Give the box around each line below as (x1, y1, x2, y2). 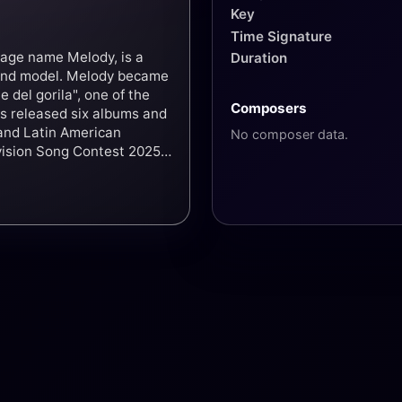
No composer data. (231, 126, 348, 142)
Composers (231, 99, 307, 117)
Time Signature (231, 27, 332, 45)
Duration (231, 49, 287, 67)
